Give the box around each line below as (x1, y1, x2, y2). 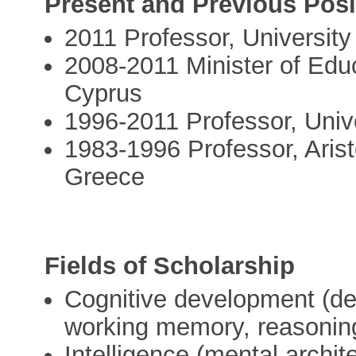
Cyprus (64, 79, 143, 108)
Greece (64, 163, 145, 192)
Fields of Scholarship (44, 252, 296, 281)
